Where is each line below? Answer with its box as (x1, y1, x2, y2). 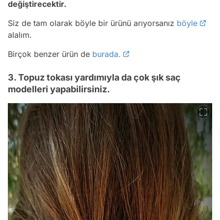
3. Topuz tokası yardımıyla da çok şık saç (8, 72, 181, 82)
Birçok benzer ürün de (8, 49, 92, 59)
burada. (92, 49, 121, 59)
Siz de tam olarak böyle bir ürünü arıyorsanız (8, 18, 177, 28)
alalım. (8, 29, 32, 40)
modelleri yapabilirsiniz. (8, 83, 110, 94)
